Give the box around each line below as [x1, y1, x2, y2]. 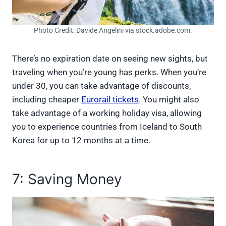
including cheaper [12, 94, 81, 105]
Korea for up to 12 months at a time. [12, 135, 156, 146]
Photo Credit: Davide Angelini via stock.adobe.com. [34, 26, 192, 35]
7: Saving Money [12, 171, 122, 188]
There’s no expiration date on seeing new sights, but [12, 53, 208, 64]
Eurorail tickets [81, 94, 139, 105]
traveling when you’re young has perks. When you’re [12, 67, 206, 78]
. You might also [139, 94, 199, 105]
